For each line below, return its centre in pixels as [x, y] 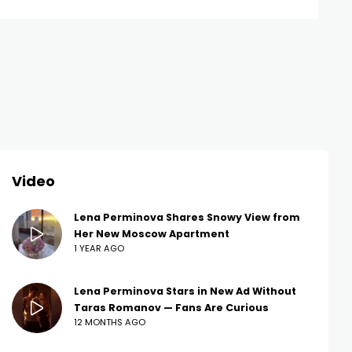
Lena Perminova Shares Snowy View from [187, 218]
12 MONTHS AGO [110, 323]
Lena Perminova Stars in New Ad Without [185, 291]
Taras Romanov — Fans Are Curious [171, 308]
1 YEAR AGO [99, 249]
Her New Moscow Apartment [152, 234]
